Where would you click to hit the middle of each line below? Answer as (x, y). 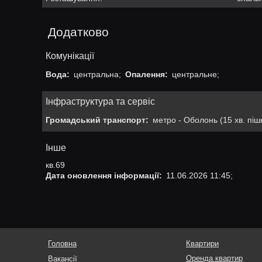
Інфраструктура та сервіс (100, 101)
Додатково (78, 32)
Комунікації (70, 55)
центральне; (195, 74)
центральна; (97, 74)
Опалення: (146, 74)
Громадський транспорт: (97, 120)
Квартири (202, 244)
